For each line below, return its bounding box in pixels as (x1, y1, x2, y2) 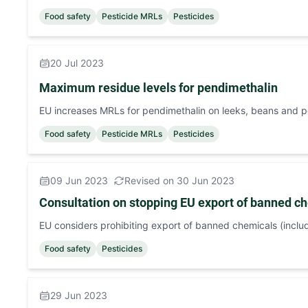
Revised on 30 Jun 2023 (124, 175, 234, 186)
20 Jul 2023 (50, 57, 104, 69)
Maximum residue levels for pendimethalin (39, 80, 278, 95)
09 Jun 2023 (50, 175, 108, 186)
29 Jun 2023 (50, 289, 107, 301)
